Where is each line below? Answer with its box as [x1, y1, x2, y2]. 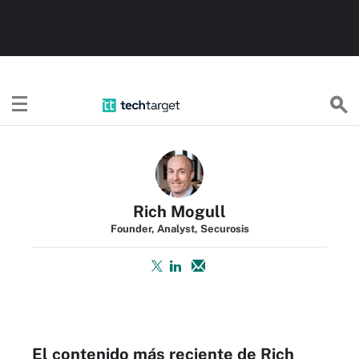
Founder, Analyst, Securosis [110, 223, 249, 235]
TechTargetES [188, 98, 256, 111]
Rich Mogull [133, 202, 226, 221]
